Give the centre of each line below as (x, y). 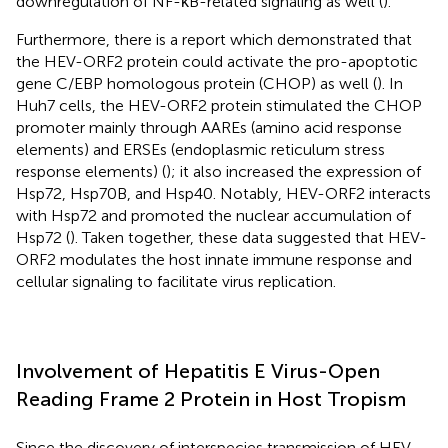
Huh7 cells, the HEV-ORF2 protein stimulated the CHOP (219, 105)
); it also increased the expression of (293, 171)
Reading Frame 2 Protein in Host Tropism (211, 398)
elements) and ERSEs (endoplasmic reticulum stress (200, 149)
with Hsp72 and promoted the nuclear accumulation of (213, 215)
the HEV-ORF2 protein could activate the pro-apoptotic (217, 61)
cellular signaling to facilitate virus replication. (176, 281)
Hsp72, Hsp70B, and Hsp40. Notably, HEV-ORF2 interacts (223, 193)
